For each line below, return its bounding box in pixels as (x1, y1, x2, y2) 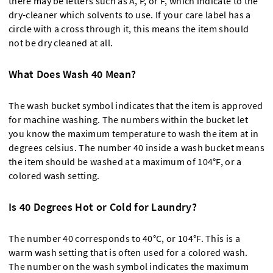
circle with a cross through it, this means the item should (9, 23, 249, 35)
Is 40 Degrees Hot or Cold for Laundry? (9, 200, 197, 214)
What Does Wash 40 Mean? (9, 67, 136, 82)
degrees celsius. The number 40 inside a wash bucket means (9, 142, 264, 154)
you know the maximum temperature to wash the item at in (9, 128, 259, 140)
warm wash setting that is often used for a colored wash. (9, 247, 248, 259)
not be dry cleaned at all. (9, 37, 113, 49)
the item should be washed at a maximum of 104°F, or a (9, 156, 242, 168)
